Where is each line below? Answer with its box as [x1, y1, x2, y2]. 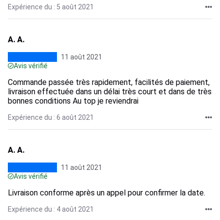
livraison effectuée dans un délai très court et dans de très [8, 87, 212, 96]
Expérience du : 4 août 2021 [8, 205, 94, 213]
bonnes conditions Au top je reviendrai [8, 96, 138, 106]
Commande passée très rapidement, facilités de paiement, [8, 78, 210, 87]
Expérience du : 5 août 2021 [8, 3, 94, 11]
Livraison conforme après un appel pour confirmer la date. [8, 188, 205, 197]
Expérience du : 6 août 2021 [8, 113, 94, 121]
